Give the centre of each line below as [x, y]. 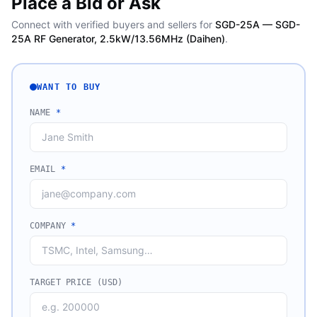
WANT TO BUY [69, 87]
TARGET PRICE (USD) [76, 282]
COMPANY [51, 226]
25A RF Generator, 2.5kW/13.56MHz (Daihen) [118, 39]
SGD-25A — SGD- [258, 24]
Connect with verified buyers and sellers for [112, 24]
